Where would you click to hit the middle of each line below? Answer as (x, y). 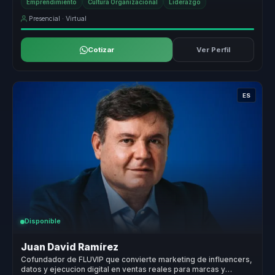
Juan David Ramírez (70, 247)
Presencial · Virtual (58, 18)
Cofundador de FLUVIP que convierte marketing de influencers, (137, 259)
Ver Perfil (213, 50)
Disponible (43, 222)
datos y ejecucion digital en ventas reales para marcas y (123, 269)
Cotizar (101, 50)
